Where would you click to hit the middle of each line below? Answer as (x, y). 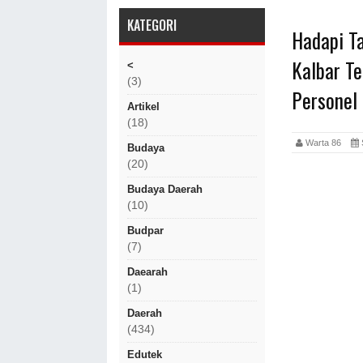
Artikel (143, 107)
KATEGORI (152, 25)
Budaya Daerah (165, 189)
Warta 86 (327, 142)
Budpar (145, 231)
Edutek (145, 354)
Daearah (147, 272)
